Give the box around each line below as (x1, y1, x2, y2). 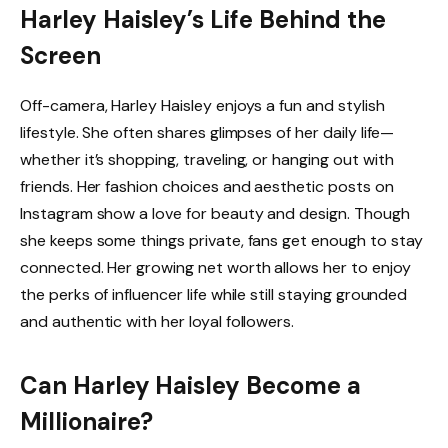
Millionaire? (20, 405, 154, 437)
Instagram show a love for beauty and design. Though (20, 203, 410, 225)
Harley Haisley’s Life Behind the (20, 4, 386, 36)
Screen (20, 40, 101, 72)
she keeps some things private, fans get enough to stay (20, 230, 424, 252)
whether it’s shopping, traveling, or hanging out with (20, 149, 394, 171)
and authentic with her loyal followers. (20, 311, 295, 333)
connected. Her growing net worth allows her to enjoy (20, 257, 411, 279)
